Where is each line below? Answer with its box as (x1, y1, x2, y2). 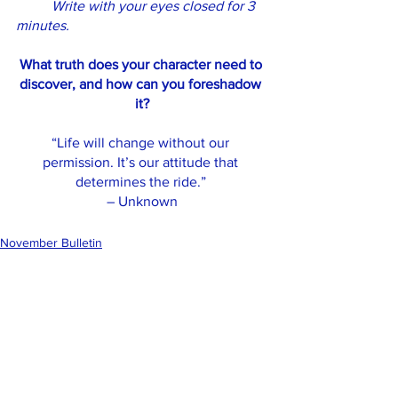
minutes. (16, 18, 69, 33)
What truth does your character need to (19, 57, 266, 72)
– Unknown (107, 194, 178, 209)
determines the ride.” (75, 174, 210, 189)
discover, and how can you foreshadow (20, 76, 265, 92)
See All (246, 316, 284, 330)
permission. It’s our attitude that (43, 155, 242, 170)
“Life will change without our (52, 135, 233, 150)
